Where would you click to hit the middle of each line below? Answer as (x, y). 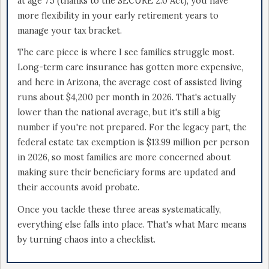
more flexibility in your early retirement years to (118, 15)
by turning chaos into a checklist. (86, 239)
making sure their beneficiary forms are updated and (127, 173)
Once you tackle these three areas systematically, (119, 209)
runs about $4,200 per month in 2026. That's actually (127, 98)
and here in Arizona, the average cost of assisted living (130, 83)
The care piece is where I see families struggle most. (126, 53)
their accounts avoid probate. (78, 188)
